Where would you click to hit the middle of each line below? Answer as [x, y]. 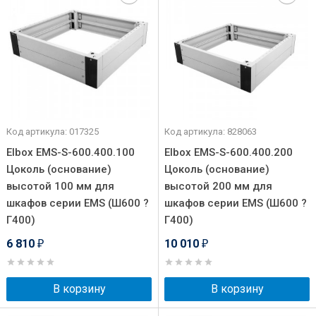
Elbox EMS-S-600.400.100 [71, 152]
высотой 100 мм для [60, 186]
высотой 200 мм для [218, 186]
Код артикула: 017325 [53, 132]
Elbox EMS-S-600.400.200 [229, 152]
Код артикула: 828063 [211, 132]
